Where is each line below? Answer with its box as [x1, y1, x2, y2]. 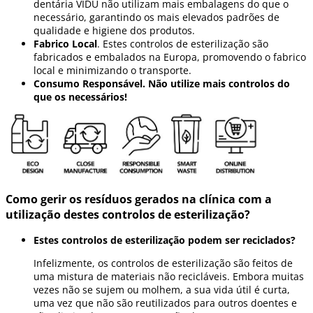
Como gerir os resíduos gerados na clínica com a [6, 191, 272, 207]
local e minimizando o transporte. [34, 64, 191, 78]
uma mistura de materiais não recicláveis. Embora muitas [34, 270, 304, 284]
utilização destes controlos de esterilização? [6, 206, 250, 222]
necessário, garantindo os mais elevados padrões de [34, 10, 279, 24]
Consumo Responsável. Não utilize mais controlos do [34, 77, 290, 91]
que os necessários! [34, 90, 127, 104]
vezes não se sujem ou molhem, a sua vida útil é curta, [34, 283, 290, 297]
